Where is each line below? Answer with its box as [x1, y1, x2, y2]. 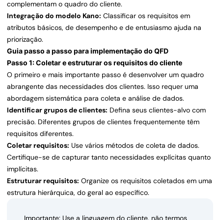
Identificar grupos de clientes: [7, 106, 108, 115]
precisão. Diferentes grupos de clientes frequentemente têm [7, 117, 199, 127]
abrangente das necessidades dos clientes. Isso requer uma [7, 82, 198, 91]
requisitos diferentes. [7, 129, 74, 138]
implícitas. [7, 165, 38, 174]
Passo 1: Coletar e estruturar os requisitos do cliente [7, 58, 182, 67]
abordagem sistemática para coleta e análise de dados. [7, 94, 184, 103]
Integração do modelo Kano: [7, 11, 101, 21]
